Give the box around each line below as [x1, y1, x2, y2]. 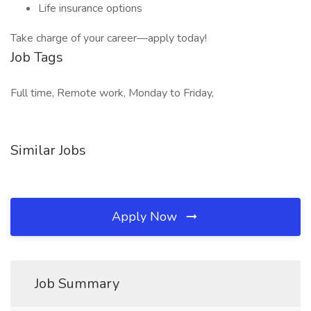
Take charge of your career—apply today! [10, 31, 207, 46]
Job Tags [10, 48, 63, 67]
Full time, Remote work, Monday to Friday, [10, 85, 214, 101]
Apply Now [112, 208, 180, 225]
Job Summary [35, 274, 119, 293]
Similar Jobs [10, 141, 86, 160]
